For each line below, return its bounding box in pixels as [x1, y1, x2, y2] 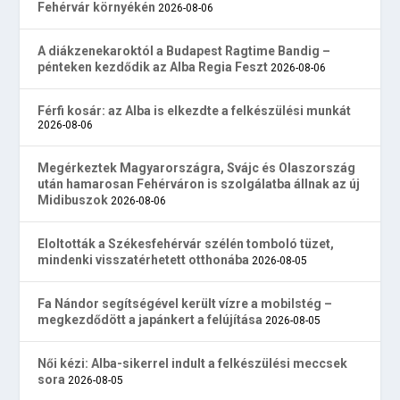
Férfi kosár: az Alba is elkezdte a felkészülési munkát [37, 104, 352, 119]
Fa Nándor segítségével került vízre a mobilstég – [37, 296, 333, 312]
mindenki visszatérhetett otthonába [37, 253, 250, 268]
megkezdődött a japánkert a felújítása [37, 312, 263, 328]
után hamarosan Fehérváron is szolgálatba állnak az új [37, 177, 361, 192]
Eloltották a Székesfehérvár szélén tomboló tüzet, [37, 237, 335, 252]
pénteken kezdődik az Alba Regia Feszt [37, 60, 269, 75]
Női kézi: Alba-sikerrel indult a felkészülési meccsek [37, 356, 348, 371]
